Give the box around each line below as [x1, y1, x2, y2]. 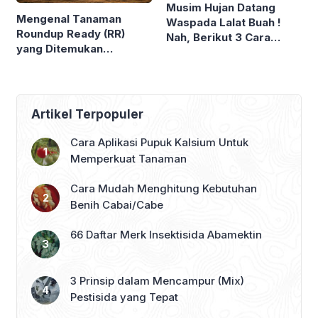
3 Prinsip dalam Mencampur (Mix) [70, 273, 244, 287]
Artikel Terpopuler [31, 106, 143, 121]
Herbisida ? [16, 101, 78, 115]
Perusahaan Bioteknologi [16, 56, 151, 70]
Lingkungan [166, 75, 228, 89]
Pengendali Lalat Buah [166, 45, 285, 59]
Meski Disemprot [16, 86, 109, 100]
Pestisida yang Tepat [70, 290, 178, 304]
